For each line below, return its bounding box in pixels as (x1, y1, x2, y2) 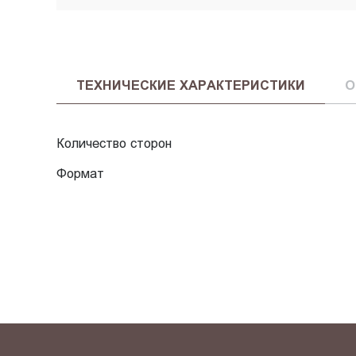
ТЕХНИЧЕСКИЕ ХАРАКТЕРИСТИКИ (75, 77, 305, 92)
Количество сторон (56, 136, 172, 151)
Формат (56, 165, 104, 180)
